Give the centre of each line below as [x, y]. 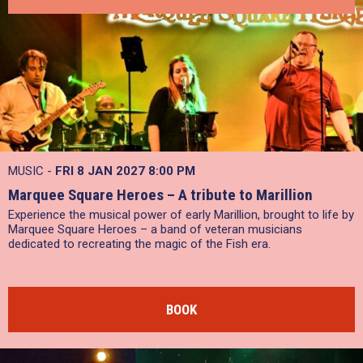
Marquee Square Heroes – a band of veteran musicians [155, 229]
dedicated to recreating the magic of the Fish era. [139, 244]
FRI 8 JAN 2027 [102, 171]
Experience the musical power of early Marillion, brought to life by [181, 215]
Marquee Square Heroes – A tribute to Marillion [160, 195]
